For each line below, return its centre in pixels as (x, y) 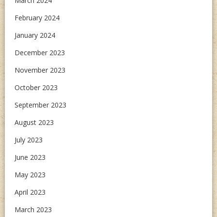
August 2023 (34, 122)
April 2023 (30, 192)
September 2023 (40, 105)
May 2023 (30, 175)
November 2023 (40, 70)
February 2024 (37, 18)
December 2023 (40, 53)
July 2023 (29, 140)
